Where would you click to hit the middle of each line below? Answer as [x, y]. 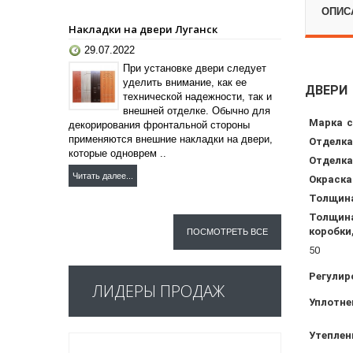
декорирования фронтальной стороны [159, 124]
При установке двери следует [195, 68]
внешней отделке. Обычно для [197, 110]
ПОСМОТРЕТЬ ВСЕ [227, 231]
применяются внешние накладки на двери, [171, 139]
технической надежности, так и [197, 96]
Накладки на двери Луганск [143, 29]
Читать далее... [103, 175]
